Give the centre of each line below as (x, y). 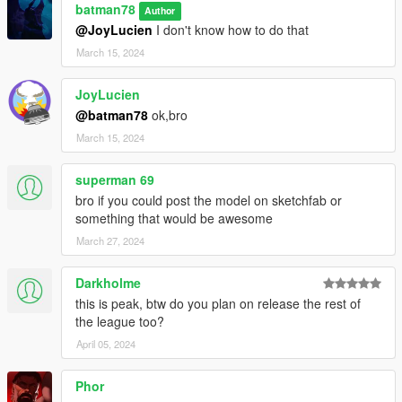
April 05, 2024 (106, 344)
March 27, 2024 (110, 241)
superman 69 (115, 180)
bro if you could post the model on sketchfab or (209, 201)
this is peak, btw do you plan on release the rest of (218, 304)
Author (160, 11)
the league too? (120, 322)
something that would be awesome (174, 218)
